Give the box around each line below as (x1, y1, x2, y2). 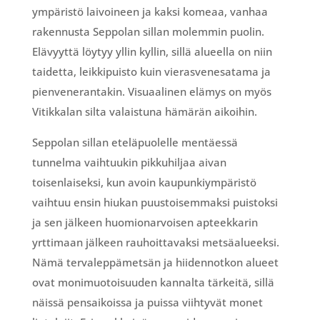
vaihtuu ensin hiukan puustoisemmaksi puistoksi (31, 194, 278, 209)
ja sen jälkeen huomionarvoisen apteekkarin (31, 214, 258, 229)
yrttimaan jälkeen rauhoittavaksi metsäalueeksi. (31, 234, 279, 249)
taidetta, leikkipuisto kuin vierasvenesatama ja (31, 64, 271, 79)
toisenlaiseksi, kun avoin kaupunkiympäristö (31, 174, 256, 189)
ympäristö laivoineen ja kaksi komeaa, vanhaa (31, 4, 268, 19)
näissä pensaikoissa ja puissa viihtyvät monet (31, 294, 263, 309)
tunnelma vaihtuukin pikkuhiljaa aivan (31, 154, 226, 169)
